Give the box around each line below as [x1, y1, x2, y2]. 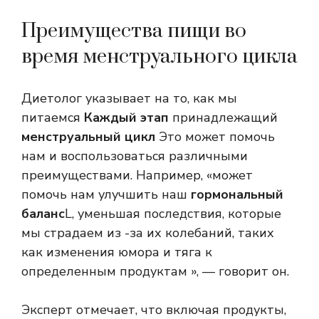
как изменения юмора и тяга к [21, 244, 212, 261]
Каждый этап [84, 109, 169, 127]
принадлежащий [169, 109, 278, 127]
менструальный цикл [21, 128, 155, 146]
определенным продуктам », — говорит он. [21, 263, 289, 281]
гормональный [191, 186, 283, 204]
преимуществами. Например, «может [21, 167, 253, 184]
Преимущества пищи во [21, 19, 246, 44]
